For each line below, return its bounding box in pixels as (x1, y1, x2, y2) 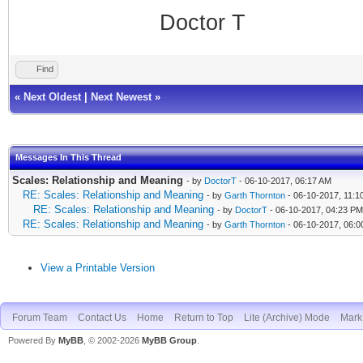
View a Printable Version (41, 261, 155, 274)
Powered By (8, 335, 58, 345)
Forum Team (12, 311, 67, 323)
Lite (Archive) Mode (244, 311, 330, 323)
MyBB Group (142, 335, 197, 345)
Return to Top (174, 311, 233, 323)
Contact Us (78, 311, 126, 323)
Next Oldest (23, 90, 81, 103)
